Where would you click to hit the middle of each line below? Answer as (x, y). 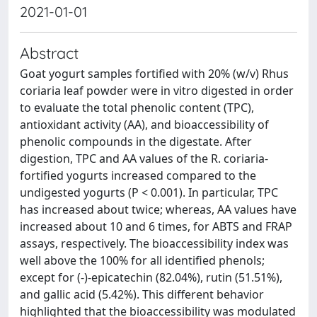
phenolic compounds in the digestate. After (136, 141)
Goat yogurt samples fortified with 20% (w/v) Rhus (154, 73)
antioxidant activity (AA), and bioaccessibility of (144, 124)
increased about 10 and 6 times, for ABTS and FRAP (156, 226)
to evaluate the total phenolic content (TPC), (137, 107)
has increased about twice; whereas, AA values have (158, 209)
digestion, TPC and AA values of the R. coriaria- (144, 158)
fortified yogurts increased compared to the (138, 175)
